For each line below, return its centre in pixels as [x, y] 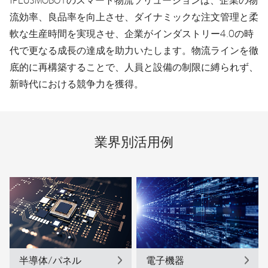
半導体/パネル [50, 260]
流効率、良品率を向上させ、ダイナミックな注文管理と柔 [134, 16]
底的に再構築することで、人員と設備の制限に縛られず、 [134, 67]
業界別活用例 [134, 142]
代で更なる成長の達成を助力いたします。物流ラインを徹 [134, 50]
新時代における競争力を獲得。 [77, 83]
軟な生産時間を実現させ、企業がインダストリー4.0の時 [132, 33]
